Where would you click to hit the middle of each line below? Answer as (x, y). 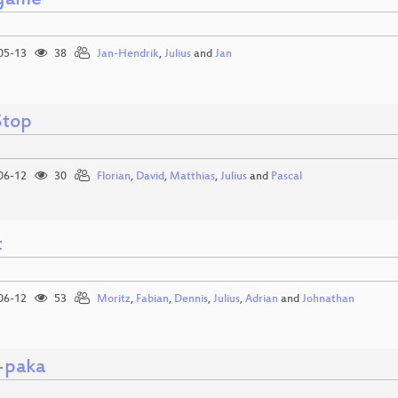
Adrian (262, 300)
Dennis (191, 300)
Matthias (192, 177)
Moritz (114, 300)
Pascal (287, 177)
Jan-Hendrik (128, 55)
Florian (114, 177)
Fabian (152, 300)
